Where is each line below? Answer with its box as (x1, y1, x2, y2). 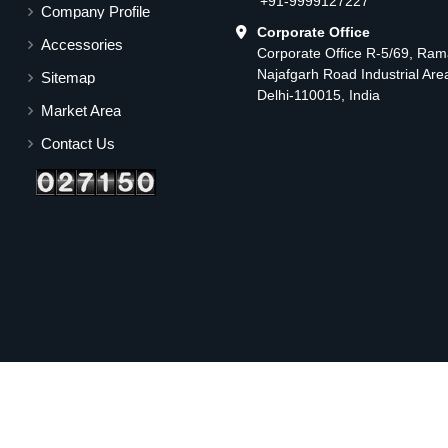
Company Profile (41, 3, 150, 21)
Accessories (41, 36, 123, 54)
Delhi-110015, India (257, 86, 380, 103)
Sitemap (41, 69, 95, 87)
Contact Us (41, 135, 115, 153)
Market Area (41, 102, 121, 120)
